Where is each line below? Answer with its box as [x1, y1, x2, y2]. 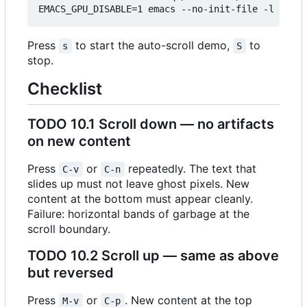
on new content [27, 133, 131, 150]
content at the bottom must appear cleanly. [27, 192, 253, 206]
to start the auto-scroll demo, [71, 38, 233, 53]
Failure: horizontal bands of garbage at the [27, 207, 249, 221]
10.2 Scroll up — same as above [67, 247, 279, 265]
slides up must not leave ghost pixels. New [27, 177, 249, 191]
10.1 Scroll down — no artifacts [67, 116, 274, 133]
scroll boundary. [27, 222, 110, 236]
